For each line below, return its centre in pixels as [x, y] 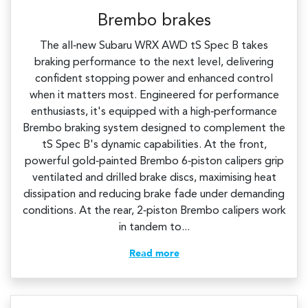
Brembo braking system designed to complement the [154, 129]
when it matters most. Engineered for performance [154, 96]
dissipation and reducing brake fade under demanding [154, 195]
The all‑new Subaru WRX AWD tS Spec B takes [154, 46]
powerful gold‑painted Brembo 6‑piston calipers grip [154, 162]
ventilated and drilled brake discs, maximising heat [154, 178]
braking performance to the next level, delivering [154, 63]
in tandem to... [154, 228]
